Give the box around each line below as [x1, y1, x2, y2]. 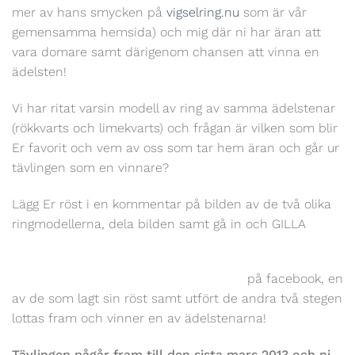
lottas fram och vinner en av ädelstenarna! [12, 310, 266, 326]
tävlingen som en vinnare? [12, 160, 169, 176]
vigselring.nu [166, 5, 239, 21]
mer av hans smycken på [12, 5, 166, 21]
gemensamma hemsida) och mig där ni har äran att [12, 25, 321, 40]
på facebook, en [243, 270, 343, 286]
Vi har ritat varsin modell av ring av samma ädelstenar [12, 101, 335, 116]
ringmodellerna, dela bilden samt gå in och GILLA [12, 216, 306, 231]
